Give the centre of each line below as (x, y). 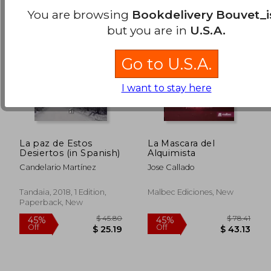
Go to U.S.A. (166, 64)
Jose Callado (171, 167)
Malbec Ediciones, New (191, 192)
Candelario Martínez (58, 167)
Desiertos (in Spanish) (70, 153)
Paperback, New (51, 202)
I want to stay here (166, 88)
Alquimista (172, 153)
